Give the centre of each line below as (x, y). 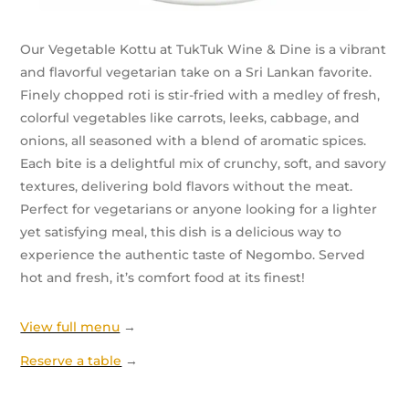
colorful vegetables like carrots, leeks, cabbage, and (190, 118)
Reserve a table (71, 361)
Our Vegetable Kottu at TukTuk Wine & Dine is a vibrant (204, 50)
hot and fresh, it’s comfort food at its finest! (163, 278)
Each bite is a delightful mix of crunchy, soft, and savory (204, 164)
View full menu (70, 327)
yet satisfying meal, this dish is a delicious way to (181, 232)
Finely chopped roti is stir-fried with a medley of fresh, (200, 95)
